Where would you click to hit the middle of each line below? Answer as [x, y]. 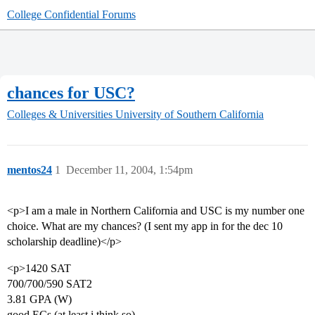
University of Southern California [189, 115]
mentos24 [30, 170]
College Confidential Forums [71, 14]
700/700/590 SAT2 [50, 284]
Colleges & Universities [60, 115]
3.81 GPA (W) [39, 300]
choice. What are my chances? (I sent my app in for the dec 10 [145, 226]
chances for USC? [71, 92]
